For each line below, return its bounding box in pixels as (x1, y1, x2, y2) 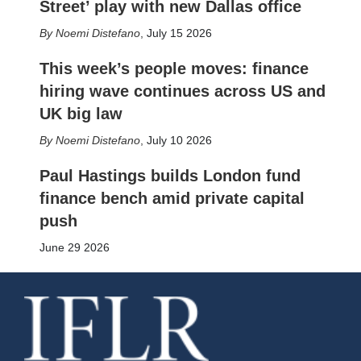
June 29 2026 (39, 241, 110, 254)
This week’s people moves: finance (39, 60, 309, 77)
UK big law (39, 105, 122, 122)
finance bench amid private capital (39, 189, 305, 207)
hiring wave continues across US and (39, 82, 326, 100)
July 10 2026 (146, 134, 212, 147)
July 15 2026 (146, 27, 212, 39)
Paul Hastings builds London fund (39, 167, 301, 185)
